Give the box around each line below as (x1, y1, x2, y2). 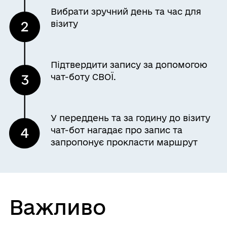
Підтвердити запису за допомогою (51, 59, 208, 69)
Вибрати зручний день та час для (51, 6, 202, 16)
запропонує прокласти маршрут (51, 137, 198, 147)
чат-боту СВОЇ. (51, 71, 117, 82)
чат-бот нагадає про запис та (51, 125, 183, 135)
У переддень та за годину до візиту (51, 112, 211, 123)
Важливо (9, 195, 106, 218)
